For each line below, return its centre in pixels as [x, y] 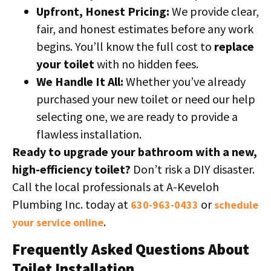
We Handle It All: [80, 82]
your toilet [65, 64]
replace [234, 47]
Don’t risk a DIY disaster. [193, 169]
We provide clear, [214, 11]
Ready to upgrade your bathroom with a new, [135, 152]
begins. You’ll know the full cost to [125, 47]
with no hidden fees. [146, 64]
